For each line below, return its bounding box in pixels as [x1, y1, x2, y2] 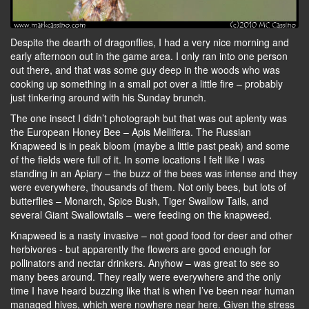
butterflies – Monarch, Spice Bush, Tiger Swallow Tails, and [10, 194, 268, 208]
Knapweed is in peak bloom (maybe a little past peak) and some [10, 139, 290, 153]
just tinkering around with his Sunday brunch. [10, 90, 206, 105]
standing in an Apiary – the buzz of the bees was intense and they [10, 166, 297, 181]
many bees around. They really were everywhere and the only [10, 270, 281, 284]
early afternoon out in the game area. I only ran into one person [10, 49, 288, 63]
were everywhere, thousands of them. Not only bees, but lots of [10, 180, 286, 195]
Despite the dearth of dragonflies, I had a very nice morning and [10, 35, 289, 50]
